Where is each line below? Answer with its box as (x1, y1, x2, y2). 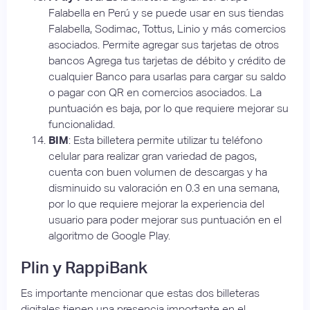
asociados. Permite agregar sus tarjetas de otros (48, 38, 279, 52)
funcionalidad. (48, 118, 115, 131)
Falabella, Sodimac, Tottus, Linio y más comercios (48, 22, 286, 36)
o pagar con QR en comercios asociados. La (48, 86, 262, 100)
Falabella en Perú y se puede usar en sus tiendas (48, 6, 284, 20)
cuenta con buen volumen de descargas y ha (48, 165, 267, 179)
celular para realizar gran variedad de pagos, (48, 149, 257, 163)
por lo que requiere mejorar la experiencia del (48, 197, 264, 211)
